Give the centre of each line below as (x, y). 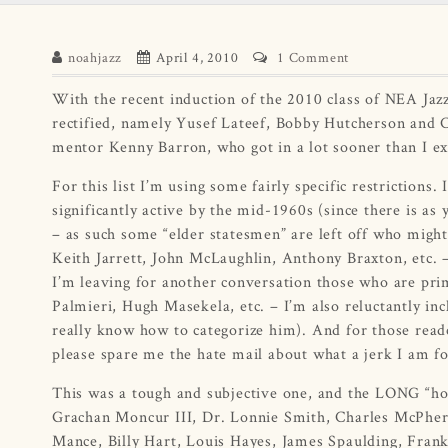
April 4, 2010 (197, 56)
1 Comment (313, 56)
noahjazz (95, 56)
